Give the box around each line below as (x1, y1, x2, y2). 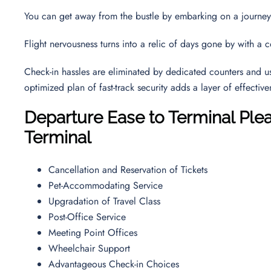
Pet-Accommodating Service (48, 178, 166, 192)
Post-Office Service (48, 209, 129, 224)
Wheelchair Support (48, 241, 133, 255)
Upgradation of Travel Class (48, 194, 163, 208)
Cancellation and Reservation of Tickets (48, 162, 211, 177)
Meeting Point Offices (48, 225, 140, 240)
